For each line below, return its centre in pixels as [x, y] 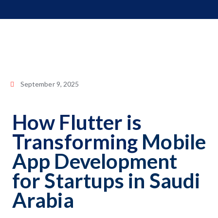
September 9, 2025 [50, 84]
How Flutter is [77, 122]
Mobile [174, 142]
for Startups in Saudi [106, 181]
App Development [95, 161]
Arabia [43, 200]
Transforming [77, 142]
